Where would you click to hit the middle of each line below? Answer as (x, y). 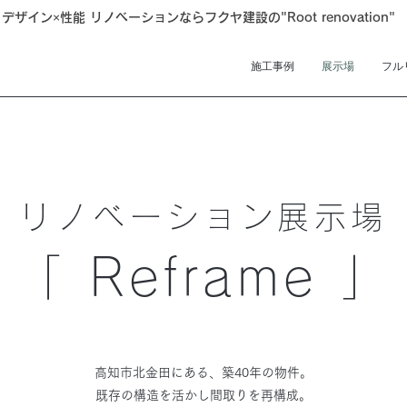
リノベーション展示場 (203, 217)
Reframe (203, 277)
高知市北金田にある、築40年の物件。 (203, 372)
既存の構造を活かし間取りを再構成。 (203, 395)
